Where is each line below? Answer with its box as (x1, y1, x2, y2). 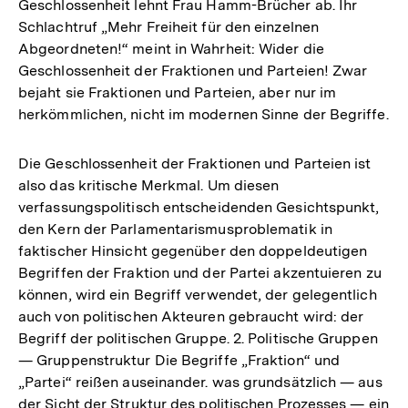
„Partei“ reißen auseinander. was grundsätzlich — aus (18, 372, 382, 391)
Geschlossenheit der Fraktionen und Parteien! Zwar (18, 61, 368, 79)
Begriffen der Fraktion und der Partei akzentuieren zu (18, 263, 382, 281)
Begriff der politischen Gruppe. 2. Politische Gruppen (18, 329, 378, 347)
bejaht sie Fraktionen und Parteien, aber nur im (18, 83, 337, 101)
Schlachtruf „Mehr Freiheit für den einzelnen (18, 17, 319, 36)
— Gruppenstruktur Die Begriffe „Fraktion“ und (18, 351, 341, 369)
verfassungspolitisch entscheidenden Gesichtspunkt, (18, 198, 380, 216)
